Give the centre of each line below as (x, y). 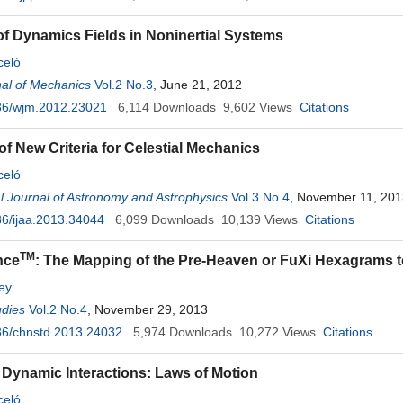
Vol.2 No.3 (124, 85)
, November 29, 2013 (148, 309)
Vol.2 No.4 (58, 309)
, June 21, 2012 (197, 85)
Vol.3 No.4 (260, 197)
